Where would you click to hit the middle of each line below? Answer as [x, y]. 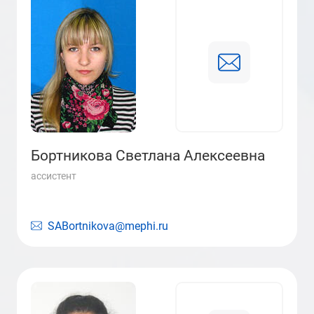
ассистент [54, 176]
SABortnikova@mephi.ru [108, 226]
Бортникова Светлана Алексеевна [148, 156]
